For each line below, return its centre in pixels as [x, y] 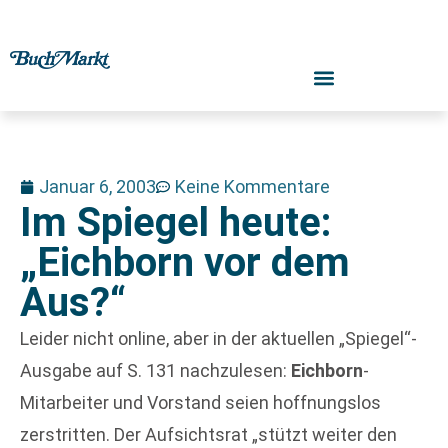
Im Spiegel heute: [175, 222]
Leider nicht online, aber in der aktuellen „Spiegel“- [218, 338]
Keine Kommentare [252, 186]
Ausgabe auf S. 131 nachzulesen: [155, 370]
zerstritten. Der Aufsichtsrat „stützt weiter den [208, 434]
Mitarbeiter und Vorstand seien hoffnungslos [200, 402]
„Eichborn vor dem [185, 262]
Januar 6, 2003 [97, 186]
